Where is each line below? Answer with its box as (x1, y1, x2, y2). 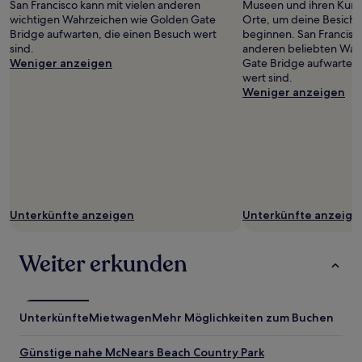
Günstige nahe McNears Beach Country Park (19, 345, 264, 360)
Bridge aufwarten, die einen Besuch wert (10, 27, 217, 41)
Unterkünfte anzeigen (10, 208, 134, 222)
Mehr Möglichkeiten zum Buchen (152, 310, 334, 325)
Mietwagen (89, 310, 152, 325)
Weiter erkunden (19, 249, 187, 280)
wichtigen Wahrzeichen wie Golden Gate (10, 12, 216, 27)
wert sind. (242, 70, 293, 85)
